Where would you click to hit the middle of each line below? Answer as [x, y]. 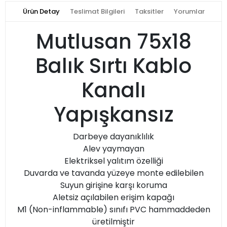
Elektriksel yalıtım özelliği [113, 161]
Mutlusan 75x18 [113, 42]
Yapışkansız [113, 115]
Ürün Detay [41, 12]
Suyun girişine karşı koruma [113, 185]
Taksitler [149, 12]
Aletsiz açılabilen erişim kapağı [113, 198]
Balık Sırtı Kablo [113, 66]
